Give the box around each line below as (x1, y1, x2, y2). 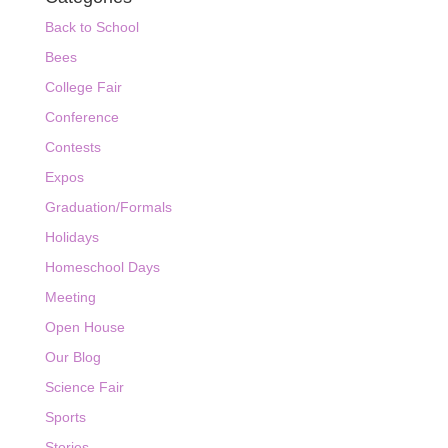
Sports (44, 409, 86, 426)
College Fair (44, 79, 122, 96)
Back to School (44, 19, 139, 36)
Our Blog (44, 349, 101, 366)
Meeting (44, 289, 96, 306)
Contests (44, 139, 101, 156)
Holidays (44, 229, 99, 246)
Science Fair (44, 379, 124, 396)
